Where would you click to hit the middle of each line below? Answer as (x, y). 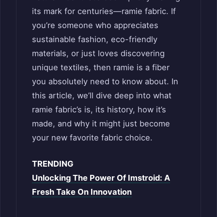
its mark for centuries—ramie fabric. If (104, 11)
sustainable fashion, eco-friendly (95, 39)
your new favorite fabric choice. (92, 137)
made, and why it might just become (101, 123)
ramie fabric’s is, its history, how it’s (99, 109)
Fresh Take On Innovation (82, 192)
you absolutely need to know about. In (105, 81)
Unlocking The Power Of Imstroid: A (101, 178)
